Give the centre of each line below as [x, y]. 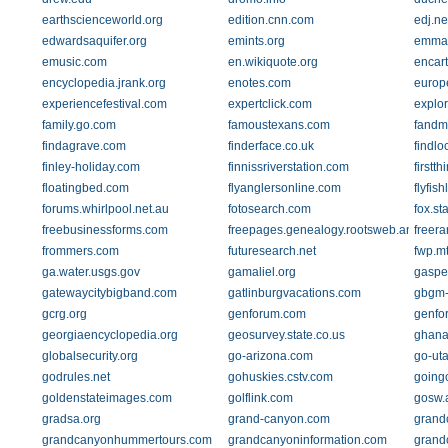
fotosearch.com [269, 209]
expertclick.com [269, 104]
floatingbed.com [85, 188]
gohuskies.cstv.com [280, 377]
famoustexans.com [278, 125]
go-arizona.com [270, 356]
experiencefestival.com [104, 104]
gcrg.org [64, 314]
